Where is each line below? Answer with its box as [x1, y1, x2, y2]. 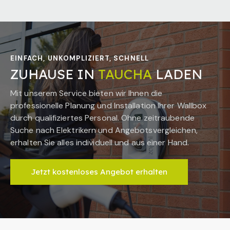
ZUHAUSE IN [10, 65, 98, 83]
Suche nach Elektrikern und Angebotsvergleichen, [10, 125, 198, 136]
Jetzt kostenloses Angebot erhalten [31, 167, 167, 177]
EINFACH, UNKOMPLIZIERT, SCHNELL [10, 53, 149, 63]
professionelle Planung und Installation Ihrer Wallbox [10, 100, 207, 111]
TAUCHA [98, 65, 152, 83]
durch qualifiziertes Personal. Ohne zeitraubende [10, 112, 195, 124]
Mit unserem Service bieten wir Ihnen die [10, 88, 163, 99]
